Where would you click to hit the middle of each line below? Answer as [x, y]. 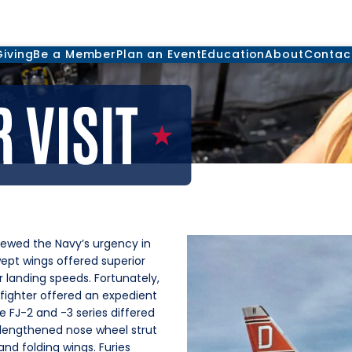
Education [233, 54]
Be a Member [75, 54]
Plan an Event [159, 54]
